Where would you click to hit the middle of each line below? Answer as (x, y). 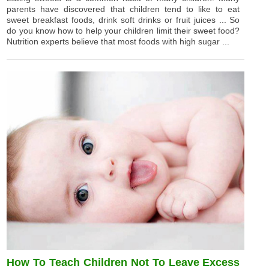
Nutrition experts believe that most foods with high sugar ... (118, 42)
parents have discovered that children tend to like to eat (123, 9)
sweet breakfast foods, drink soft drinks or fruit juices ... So (123, 20)
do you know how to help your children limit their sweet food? (123, 31)
